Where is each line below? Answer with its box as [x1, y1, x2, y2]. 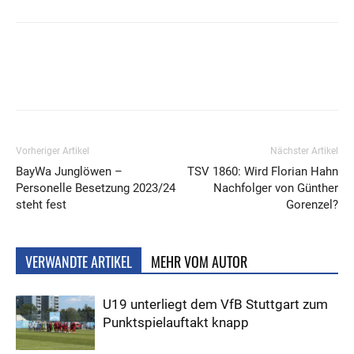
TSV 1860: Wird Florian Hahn [187, 164, 338, 179]
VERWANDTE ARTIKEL [25, 250, 132, 272]
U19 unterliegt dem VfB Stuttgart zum [103, 296, 328, 312]
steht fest [16, 197, 66, 212]
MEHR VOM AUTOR [151, 250, 247, 272]
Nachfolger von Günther [213, 180, 338, 195]
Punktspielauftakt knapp [103, 314, 249, 330]
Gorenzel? [286, 197, 338, 212]
